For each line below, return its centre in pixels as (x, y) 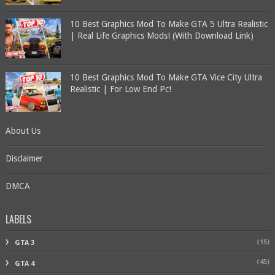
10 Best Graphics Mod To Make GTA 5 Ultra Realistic (168, 24)
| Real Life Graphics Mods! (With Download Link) (161, 36)
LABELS (18, 219)
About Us (23, 131)
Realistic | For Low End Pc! (120, 89)
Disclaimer (24, 158)
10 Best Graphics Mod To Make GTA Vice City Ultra (166, 77)
